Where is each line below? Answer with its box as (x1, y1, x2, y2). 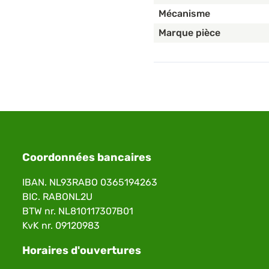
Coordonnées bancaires (22, 151, 152, 165)
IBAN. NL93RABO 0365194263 (22, 177, 158, 189)
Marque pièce (159, 27, 220, 39)
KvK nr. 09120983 (22, 220, 100, 232)
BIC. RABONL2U (22, 191, 93, 203)
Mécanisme (159, 8, 210, 20)
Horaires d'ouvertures (22, 244, 142, 258)
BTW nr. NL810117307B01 (22, 205, 134, 217)
